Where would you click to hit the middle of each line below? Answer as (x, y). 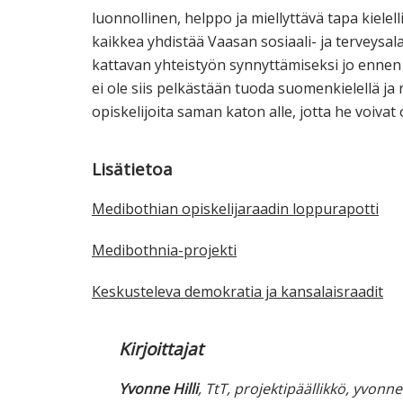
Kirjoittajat (161, 349)
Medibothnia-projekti (164, 251)
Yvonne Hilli (158, 389)
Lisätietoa (132, 170)
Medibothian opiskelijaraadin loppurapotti (235, 209)
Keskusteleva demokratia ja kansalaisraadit (237, 292)
